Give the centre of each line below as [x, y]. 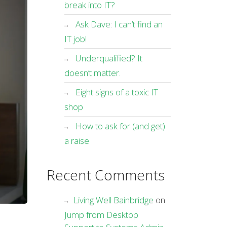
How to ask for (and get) [120, 126]
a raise [77, 141]
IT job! [75, 39]
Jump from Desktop [101, 215]
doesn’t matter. [92, 73]
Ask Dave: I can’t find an [119, 24]
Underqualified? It [109, 58]
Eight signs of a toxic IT [117, 92]
